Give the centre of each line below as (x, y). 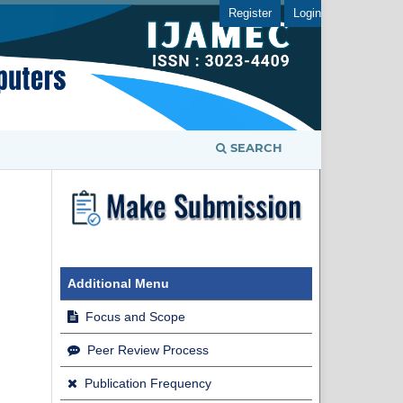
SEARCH (255, 147)
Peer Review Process (146, 349)
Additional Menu (118, 283)
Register (250, 13)
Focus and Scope (134, 316)
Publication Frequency (146, 383)
